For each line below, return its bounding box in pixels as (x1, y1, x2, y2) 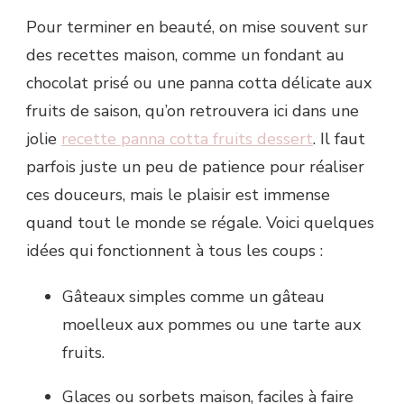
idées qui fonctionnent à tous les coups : (26, 240, 323, 262)
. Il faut (313, 128, 365, 151)
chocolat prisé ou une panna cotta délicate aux (26, 72, 372, 95)
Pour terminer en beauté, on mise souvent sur (26, 16, 368, 39)
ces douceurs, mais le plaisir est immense (26, 184, 330, 207)
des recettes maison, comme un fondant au (26, 44, 344, 67)
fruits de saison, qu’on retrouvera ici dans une (26, 100, 359, 123)
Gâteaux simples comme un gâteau (62, 286, 325, 308)
